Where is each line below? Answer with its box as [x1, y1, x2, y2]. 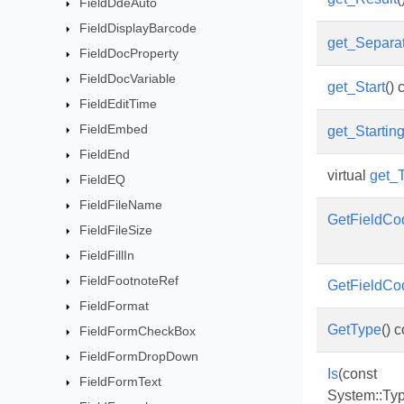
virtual [327, 168, 370, 183]
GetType [327, 322, 381, 337]
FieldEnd [79, 147, 131, 161]
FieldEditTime [79, 96, 158, 111]
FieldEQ [79, 172, 126, 187]
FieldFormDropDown [79, 349, 199, 363]
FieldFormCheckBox [79, 324, 197, 338]
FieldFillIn [79, 248, 135, 262]
